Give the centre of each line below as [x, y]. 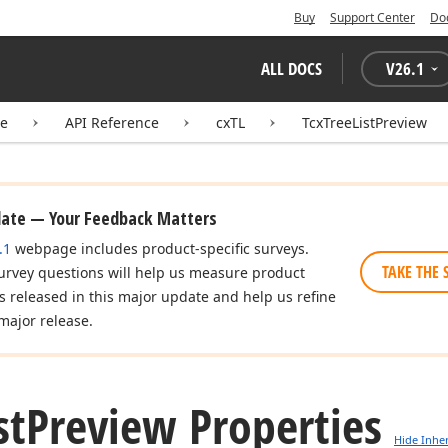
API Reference [112, 122]
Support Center [372, 17]
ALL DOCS [291, 68]
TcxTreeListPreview [364, 122]
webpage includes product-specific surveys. [160, 248]
